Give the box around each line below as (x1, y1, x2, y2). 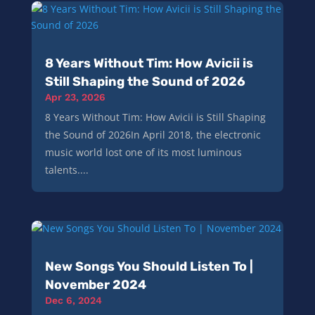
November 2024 (44, 276, 146, 292)
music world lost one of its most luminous (44, 145, 242, 159)
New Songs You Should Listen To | (44, 258, 253, 274)
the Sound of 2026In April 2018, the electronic (44, 127, 261, 141)
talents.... (44, 162, 89, 176)
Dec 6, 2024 (44, 294, 102, 306)
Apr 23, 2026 (44, 91, 105, 103)
